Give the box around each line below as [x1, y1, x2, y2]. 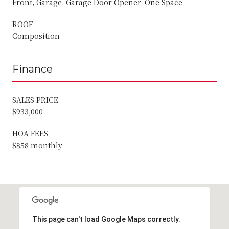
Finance [12, 62, 53, 75]
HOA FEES [12, 128, 48, 139]
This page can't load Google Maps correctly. [32, 215, 180, 223]
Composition [12, 30, 60, 41]
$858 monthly [12, 140, 62, 150]
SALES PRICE [12, 94, 58, 105]
